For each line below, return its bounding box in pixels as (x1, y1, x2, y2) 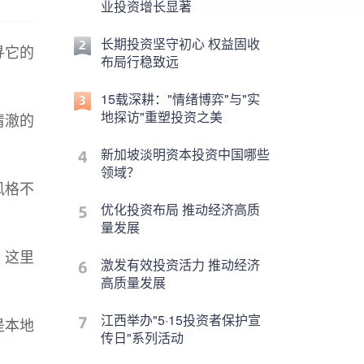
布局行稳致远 (101, 52, 179, 71)
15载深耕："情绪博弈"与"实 (101, 89, 260, 108)
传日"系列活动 (101, 328, 184, 347)
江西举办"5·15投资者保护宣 (101, 310, 261, 329)
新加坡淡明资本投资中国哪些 (101, 145, 270, 163)
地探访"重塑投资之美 (101, 107, 223, 126)
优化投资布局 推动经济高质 (101, 200, 260, 219)
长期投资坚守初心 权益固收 (101, 34, 260, 53)
